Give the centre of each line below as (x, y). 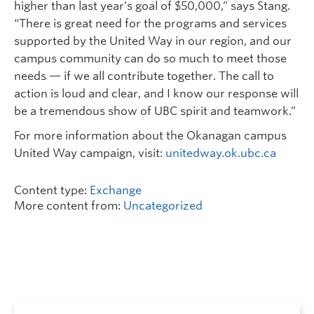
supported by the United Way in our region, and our (153, 41)
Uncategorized (163, 206)
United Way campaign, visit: (90, 153)
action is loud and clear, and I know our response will (156, 94)
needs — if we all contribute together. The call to (144, 76)
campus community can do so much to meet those (150, 59)
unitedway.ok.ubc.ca (221, 153)
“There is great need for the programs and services (150, 24)
